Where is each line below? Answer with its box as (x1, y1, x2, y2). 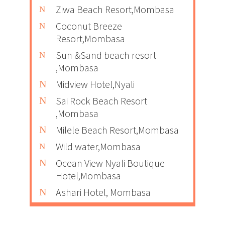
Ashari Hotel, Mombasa (56, 185, 151, 198)
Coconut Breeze (56, 19, 122, 32)
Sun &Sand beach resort (56, 48, 156, 61)
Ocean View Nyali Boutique (56, 156, 165, 169)
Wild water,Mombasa (56, 140, 141, 153)
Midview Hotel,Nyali (56, 77, 135, 90)
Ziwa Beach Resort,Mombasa (56, 3, 174, 16)
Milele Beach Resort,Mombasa (56, 123, 179, 136)
